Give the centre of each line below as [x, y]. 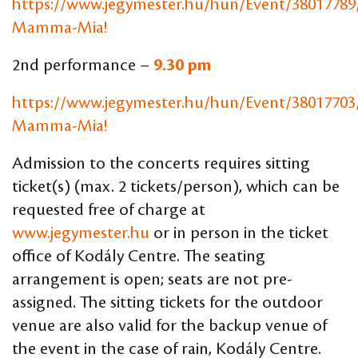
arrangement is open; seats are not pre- [152, 280]
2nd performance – [83, 66]
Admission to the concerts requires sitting [161, 164]
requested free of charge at [109, 211]
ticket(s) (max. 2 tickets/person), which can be [176, 187]
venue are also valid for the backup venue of [169, 326]
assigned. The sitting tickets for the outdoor [167, 303]
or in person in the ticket [239, 234]
